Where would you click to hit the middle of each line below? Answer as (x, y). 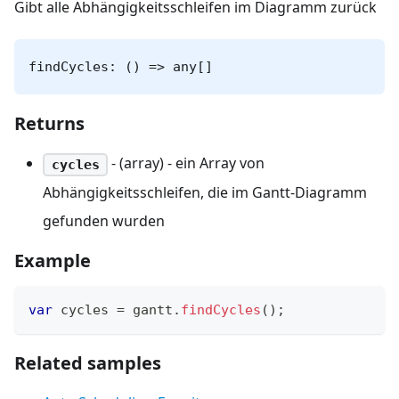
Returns (49, 124)
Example (53, 260)
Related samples (88, 362)
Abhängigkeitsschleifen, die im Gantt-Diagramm (205, 192)
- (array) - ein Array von (187, 163)
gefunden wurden (104, 220)
